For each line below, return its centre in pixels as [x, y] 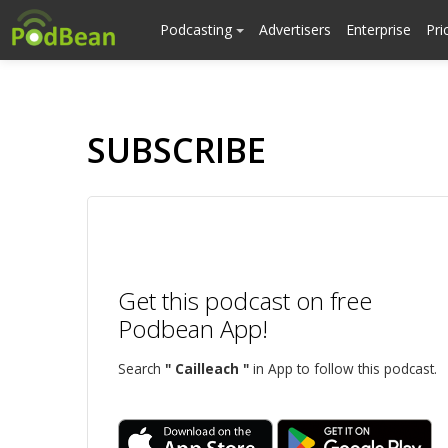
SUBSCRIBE [176, 150]
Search [141, 368]
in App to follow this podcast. [343, 368]
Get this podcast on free [245, 300]
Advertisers [295, 29]
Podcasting [198, 29]
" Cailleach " [207, 368]
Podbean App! [193, 328]
